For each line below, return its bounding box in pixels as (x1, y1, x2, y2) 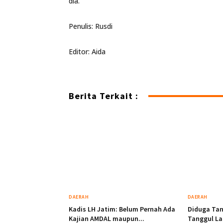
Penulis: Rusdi (69, 21, 112, 31)
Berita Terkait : (69, 90, 138, 102)
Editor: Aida (69, 47, 106, 57)
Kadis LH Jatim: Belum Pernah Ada (69, 205, 175, 214)
